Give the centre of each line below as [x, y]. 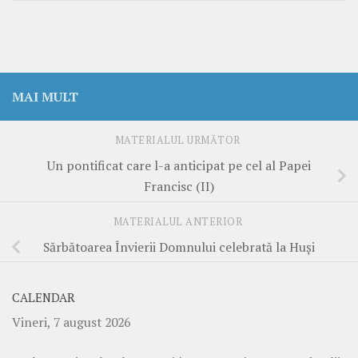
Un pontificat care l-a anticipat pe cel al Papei [179, 166]
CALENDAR [44, 297]
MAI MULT [45, 96]
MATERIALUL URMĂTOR [179, 141]
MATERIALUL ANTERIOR [179, 222]
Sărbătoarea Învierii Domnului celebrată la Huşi [179, 247]
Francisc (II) [179, 187]
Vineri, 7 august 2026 [71, 322]
